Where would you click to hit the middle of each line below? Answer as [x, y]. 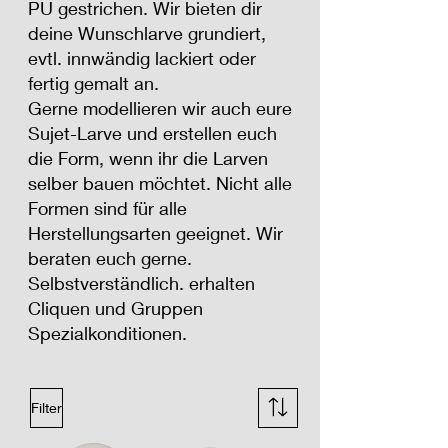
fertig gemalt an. [93, 82]
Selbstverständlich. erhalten [141, 282]
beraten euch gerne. [110, 257]
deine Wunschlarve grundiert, [147, 32]
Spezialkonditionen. [107, 332]
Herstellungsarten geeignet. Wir [155, 232]
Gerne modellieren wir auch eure [160, 107]
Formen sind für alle [107, 207]
